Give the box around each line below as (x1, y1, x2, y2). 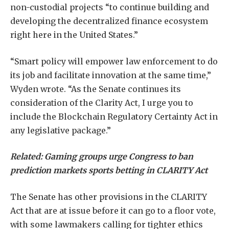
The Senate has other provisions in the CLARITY (10, 191, 207, 202)
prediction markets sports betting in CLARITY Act (10, 165, 208, 176)
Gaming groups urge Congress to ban (44, 151, 193, 162)
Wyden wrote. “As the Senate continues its (10, 83, 181, 94)
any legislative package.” (10, 125, 111, 135)
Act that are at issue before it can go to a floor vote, (10, 205, 216, 216)
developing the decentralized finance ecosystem (10, 16, 208, 27)
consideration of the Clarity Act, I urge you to (10, 97, 193, 108)
